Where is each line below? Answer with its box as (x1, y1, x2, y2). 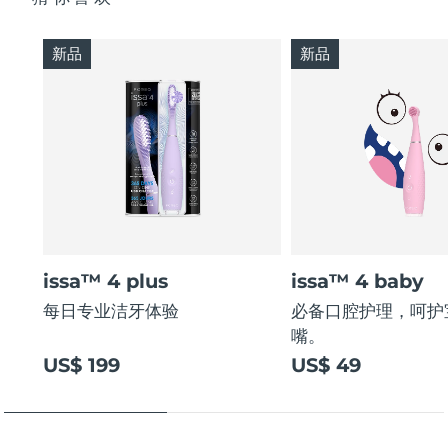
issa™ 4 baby (291, 268, 425, 293)
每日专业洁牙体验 (43, 300, 180, 322)
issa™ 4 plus (43, 268, 169, 293)
